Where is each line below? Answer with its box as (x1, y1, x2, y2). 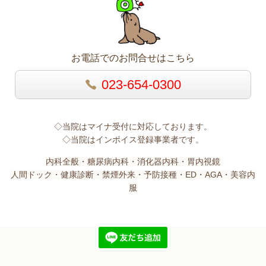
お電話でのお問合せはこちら (71, 53, 195, 64)
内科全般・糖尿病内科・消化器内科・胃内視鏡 (46, 157, 220, 167)
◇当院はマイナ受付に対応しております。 (54, 122, 212, 132)
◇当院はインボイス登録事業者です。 (62, 135, 204, 145)
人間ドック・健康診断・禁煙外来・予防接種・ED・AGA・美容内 (11, 170, 255, 180)
